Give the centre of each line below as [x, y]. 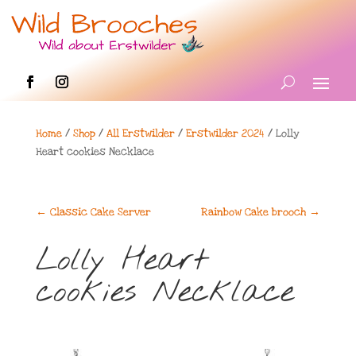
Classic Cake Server [100, 212]
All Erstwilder [140, 133]
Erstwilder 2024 [225, 133]
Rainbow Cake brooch [254, 212]
